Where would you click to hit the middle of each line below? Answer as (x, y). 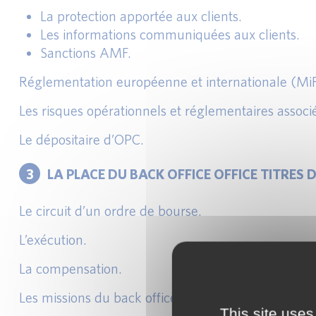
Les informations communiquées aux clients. (170, 34)
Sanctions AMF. (86, 53)
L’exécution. (53, 239)
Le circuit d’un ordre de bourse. (110, 211)
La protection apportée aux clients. (141, 16)
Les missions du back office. (100, 297)
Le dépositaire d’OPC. (81, 139)
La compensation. (71, 268)
